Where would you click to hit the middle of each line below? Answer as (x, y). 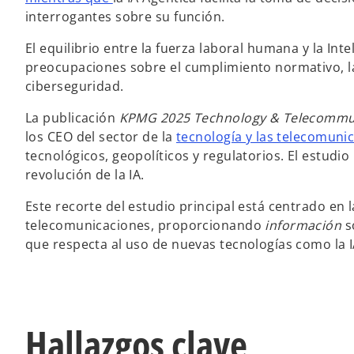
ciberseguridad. (75, 86)
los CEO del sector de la (101, 136)
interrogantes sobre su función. (125, 16)
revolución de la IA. (85, 174)
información (305, 225)
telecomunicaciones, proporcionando (145, 225)
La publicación (72, 117)
